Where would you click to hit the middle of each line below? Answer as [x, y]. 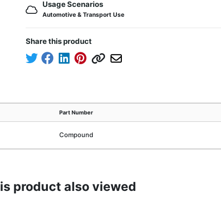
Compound [76, 135]
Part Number [76, 112]
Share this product [59, 41]
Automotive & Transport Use [84, 15]
